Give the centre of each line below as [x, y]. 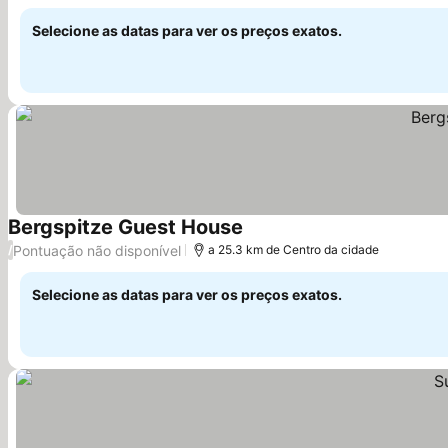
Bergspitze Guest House [125, 227]
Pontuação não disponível [97, 250]
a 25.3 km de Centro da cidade [293, 249]
